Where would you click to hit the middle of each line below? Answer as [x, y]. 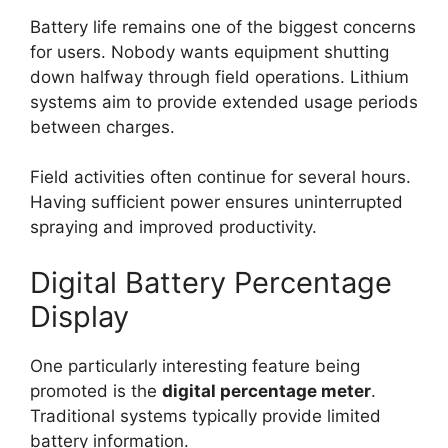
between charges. [102, 126]
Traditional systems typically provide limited [205, 415]
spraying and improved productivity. [173, 227]
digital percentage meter [266, 390]
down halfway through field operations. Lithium [219, 76]
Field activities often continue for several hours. [220, 177]
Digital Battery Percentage [211, 282]
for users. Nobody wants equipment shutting [209, 51]
